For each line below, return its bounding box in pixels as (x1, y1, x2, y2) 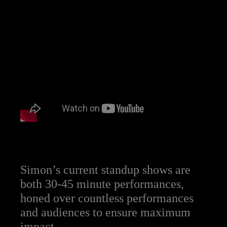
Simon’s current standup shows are (20, 163, 191, 177)
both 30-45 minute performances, (20, 177, 184, 191)
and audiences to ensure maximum (20, 206, 191, 219)
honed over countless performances (20, 192, 194, 205)
